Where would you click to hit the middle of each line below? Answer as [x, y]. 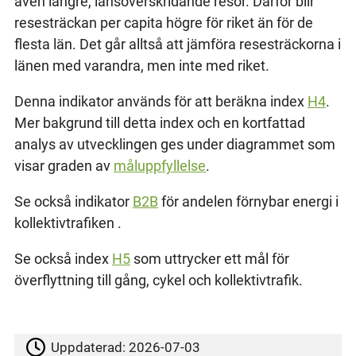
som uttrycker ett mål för [209, 258]
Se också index [63, 258]
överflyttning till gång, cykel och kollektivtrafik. [158, 280]
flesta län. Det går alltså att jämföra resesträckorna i [177, 44]
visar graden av [64, 165]
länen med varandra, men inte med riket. [141, 65]
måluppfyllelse [159, 165]
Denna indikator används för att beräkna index [161, 101]
